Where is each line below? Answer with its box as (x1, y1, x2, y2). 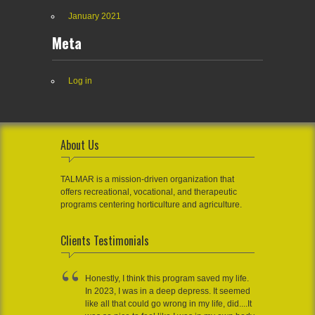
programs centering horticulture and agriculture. (60, 200, 242, 210)
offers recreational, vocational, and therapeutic (60, 187, 237, 198)
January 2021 (68, 11, 121, 22)
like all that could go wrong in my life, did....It (85, 299, 252, 309)
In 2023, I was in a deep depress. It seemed (85, 286, 250, 297)
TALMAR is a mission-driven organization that (60, 174, 234, 185)
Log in (68, 76, 92, 86)
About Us (60, 136, 99, 154)
